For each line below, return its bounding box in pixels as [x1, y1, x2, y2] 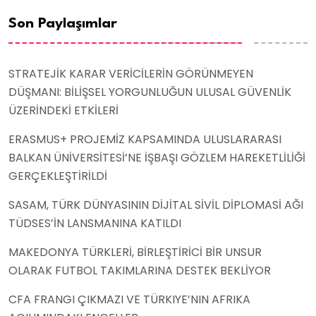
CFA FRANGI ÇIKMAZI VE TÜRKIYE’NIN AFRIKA [8, 291, 250, 308]
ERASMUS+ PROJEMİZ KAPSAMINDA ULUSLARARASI [8, 131, 281, 148]
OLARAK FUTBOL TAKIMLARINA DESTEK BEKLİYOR [8, 262, 271, 279]
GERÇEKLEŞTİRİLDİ [8, 168, 107, 185]
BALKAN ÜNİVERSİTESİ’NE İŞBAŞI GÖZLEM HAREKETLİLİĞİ [8, 150, 305, 166]
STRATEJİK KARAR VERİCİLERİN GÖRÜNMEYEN [8, 66, 253, 83]
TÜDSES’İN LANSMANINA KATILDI [8, 215, 181, 232]
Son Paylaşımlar [8, 17, 117, 32]
